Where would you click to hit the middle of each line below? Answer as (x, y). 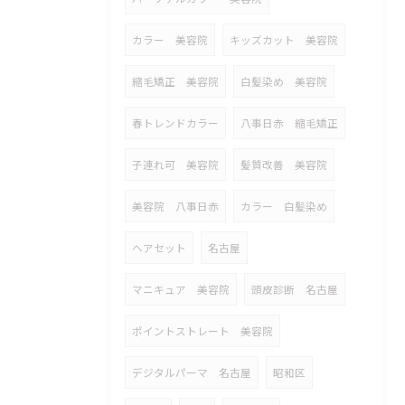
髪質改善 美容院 (284, 165)
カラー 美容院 (170, 40)
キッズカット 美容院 (284, 40)
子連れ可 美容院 (175, 165)
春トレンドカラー (175, 123)
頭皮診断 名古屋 (295, 289)
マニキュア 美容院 (181, 289)
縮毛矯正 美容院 (175, 81)
